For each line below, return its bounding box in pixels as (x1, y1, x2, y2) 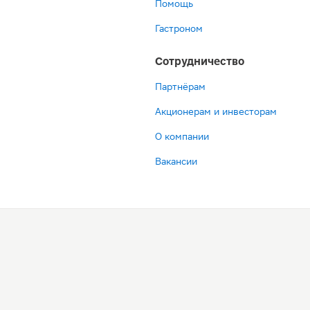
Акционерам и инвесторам (155, 106, 277, 117)
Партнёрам (155, 81, 206, 92)
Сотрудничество (155, 55, 244, 68)
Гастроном (155, 23, 203, 34)
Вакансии (155, 156, 197, 167)
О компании (155, 131, 209, 142)
